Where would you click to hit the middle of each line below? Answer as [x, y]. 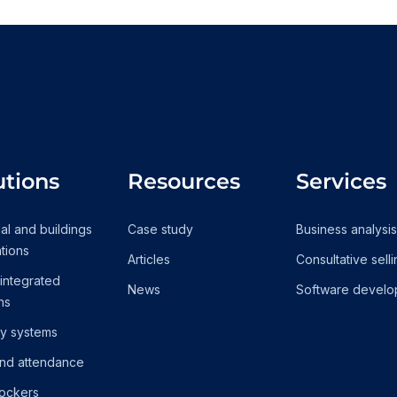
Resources [184, 181]
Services [341, 181]
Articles [149, 259]
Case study [160, 229]
